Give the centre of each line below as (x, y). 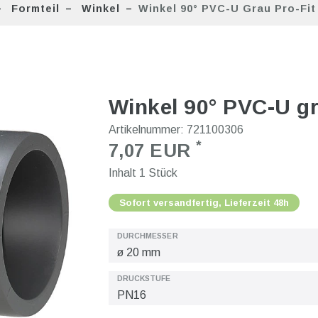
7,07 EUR (152, 150)
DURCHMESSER (147, 236)
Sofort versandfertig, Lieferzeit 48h (204, 202)
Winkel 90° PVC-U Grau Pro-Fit (227, 8)
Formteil (34, 8)
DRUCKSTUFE (144, 278)
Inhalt (124, 172)
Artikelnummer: (147, 129)
